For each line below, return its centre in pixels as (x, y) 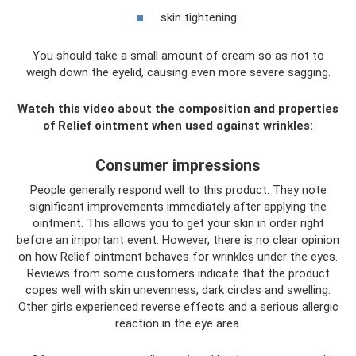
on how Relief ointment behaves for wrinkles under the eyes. (178, 256)
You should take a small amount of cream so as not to (178, 55)
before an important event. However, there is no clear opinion (178, 240)
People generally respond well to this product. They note (178, 190)
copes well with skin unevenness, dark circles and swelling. (178, 290)
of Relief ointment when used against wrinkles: (178, 125)
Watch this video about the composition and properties (178, 108)
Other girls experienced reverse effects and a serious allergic (178, 306)
